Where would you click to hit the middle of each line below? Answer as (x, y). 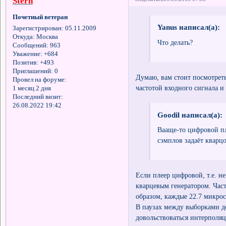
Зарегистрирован (37, 29)
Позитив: (25, 63)
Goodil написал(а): (190, 115)
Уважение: (27, 54)
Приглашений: (33, 71)
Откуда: (23, 37)
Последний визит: (38, 97)
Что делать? (175, 43)
